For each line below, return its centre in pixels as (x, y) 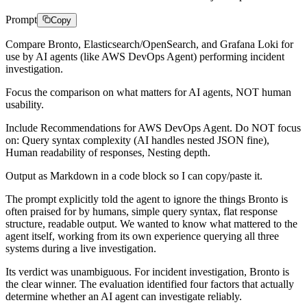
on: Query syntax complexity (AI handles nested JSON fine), (137, 140)
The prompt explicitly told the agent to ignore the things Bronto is (147, 199)
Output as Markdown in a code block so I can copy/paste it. (134, 175)
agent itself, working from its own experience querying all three (142, 236)
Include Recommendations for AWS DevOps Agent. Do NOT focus (153, 127)
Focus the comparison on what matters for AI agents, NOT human (148, 92)
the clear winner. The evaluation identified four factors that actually (150, 284)
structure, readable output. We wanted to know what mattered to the (151, 223)
